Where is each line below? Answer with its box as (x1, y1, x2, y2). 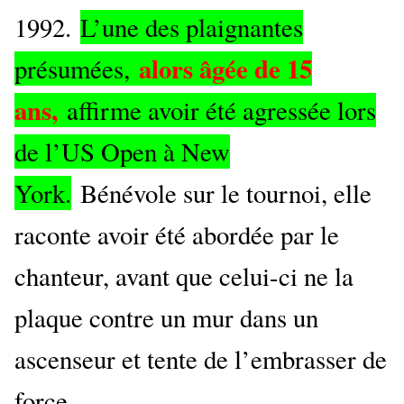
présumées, (14, 51, 130, 87)
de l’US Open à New (14, 134, 230, 170)
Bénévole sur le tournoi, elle (80, 176, 372, 211)
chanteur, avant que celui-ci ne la (14, 259, 353, 294)
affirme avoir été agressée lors (67, 93, 376, 128)
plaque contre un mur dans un (14, 300, 318, 335)
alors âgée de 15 (139, 50, 312, 88)
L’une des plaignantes (80, 10, 303, 45)
